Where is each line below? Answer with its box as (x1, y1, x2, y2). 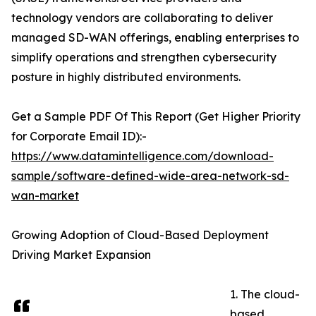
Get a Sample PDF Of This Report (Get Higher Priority (11, 109, 300, 124)
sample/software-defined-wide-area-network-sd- (11, 169, 289, 183)
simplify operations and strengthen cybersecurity (11, 50, 276, 65)
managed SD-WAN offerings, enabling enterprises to (11, 30, 299, 45)
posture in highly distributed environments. (11, 70, 241, 85)
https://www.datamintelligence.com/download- (11, 149, 274, 164)
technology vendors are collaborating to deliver (11, 11, 273, 25)
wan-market (11, 188, 79, 203)
